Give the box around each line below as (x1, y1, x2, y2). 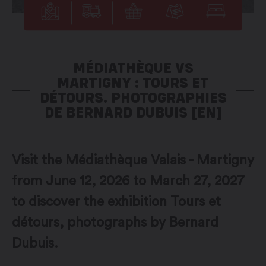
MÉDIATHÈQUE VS (72, 59, 194, 77)
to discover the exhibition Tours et (12, 195, 221, 209)
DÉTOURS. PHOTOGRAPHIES (39, 88, 227, 107)
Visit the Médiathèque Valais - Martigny (12, 153, 254, 167)
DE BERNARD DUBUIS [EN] (44, 103, 222, 122)
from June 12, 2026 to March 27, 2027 (12, 174, 245, 188)
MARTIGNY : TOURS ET (57, 74, 209, 92)
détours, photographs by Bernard (12, 216, 218, 230)
